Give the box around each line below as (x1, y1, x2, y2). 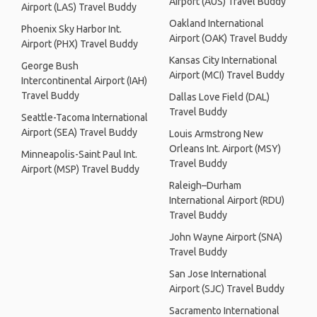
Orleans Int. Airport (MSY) (169, 143, 281, 154)
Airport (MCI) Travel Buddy (169, 69, 284, 81)
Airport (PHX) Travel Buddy (21, 38, 138, 50)
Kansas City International (169, 54, 277, 66)
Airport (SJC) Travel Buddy (169, 283, 284, 294)
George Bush (21, 60, 79, 71)
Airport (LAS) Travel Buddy (21, 1, 137, 13)
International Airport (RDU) (169, 195, 284, 206)
